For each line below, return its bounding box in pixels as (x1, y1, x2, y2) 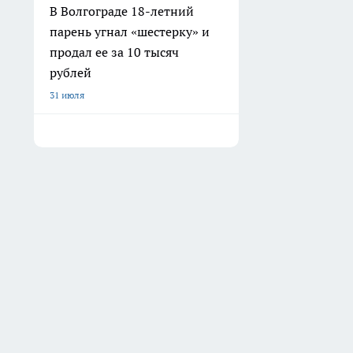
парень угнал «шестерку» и (50, 24, 210, 39)
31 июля (50, 89, 84, 101)
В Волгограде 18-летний (50, 3, 194, 19)
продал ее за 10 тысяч (50, 44, 179, 60)
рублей (50, 65, 91, 80)
